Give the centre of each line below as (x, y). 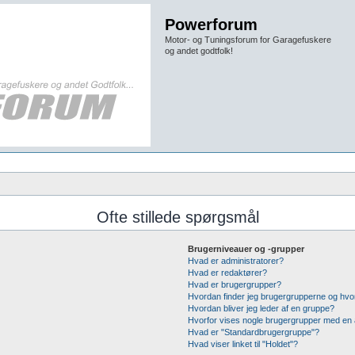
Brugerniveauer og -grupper (246, 249)
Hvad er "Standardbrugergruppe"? (253, 332)
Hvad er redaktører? (227, 273)
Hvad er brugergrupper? (234, 284)
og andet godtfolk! (199, 51)
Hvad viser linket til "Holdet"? (242, 344)
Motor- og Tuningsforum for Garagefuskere (248, 40)
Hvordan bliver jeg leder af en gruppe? (261, 308)
